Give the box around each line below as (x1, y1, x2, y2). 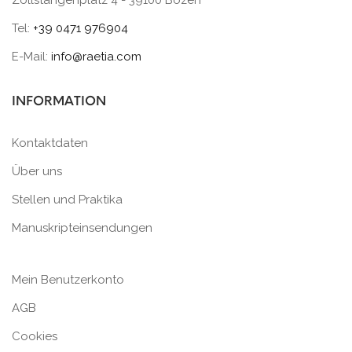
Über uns (12, 163, 62, 178)
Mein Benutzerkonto (12, 272, 124, 287)
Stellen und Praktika (12, 192, 123, 207)
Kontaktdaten (12, 135, 88, 150)
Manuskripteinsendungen (12, 220, 152, 235)
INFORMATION (12, 93, 106, 108)
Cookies (12, 328, 57, 343)
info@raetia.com (51, 49, 141, 64)
